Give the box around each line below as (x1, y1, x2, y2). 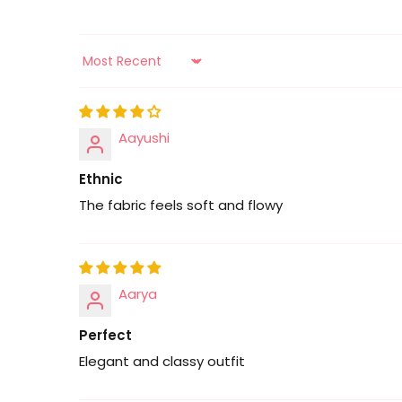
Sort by (78, 59, 126, 78)
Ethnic (79, 169, 123, 188)
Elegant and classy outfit (79, 351, 245, 371)
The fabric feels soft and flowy (79, 195, 283, 214)
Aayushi (118, 127, 170, 147)
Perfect (79, 325, 132, 345)
